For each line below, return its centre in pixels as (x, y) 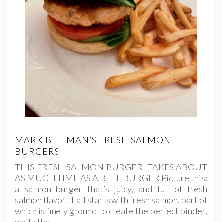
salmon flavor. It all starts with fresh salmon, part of (111, 200)
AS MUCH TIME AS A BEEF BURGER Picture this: (111, 178)
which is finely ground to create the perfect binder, (111, 211)
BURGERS (37, 151)
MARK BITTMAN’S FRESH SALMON (93, 140)
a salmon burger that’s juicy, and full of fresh (111, 189)
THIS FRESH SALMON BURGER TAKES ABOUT (111, 167)
